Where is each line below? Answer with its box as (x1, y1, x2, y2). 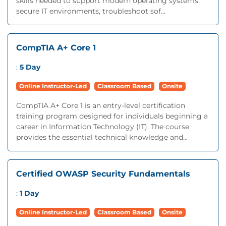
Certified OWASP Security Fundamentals (16, 169, 190, 179)
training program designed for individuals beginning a (16, 111, 208, 121)
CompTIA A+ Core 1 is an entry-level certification (16, 101, 185, 110)
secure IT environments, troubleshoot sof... (16, 7, 165, 16)
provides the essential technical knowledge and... (16, 133, 188, 142)
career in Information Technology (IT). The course (16, 122, 189, 131)
